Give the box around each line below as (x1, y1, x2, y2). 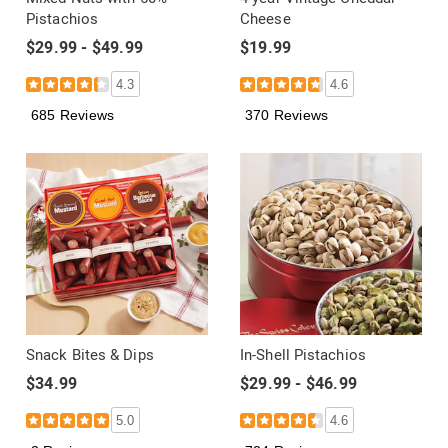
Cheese (240, 10, 291, 28)
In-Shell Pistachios (240, 346, 366, 364)
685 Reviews (31, 106, 115, 123)
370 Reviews (245, 106, 329, 123)
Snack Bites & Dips (26, 346, 154, 364)
